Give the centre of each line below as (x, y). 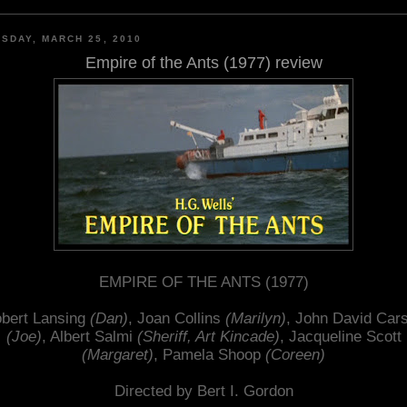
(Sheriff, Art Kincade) (208, 336)
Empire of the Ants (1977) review (203, 62)
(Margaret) (118, 354)
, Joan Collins (176, 318)
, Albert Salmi (89, 336)
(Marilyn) (255, 318)
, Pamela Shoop (209, 354)
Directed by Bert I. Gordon (203, 391)
